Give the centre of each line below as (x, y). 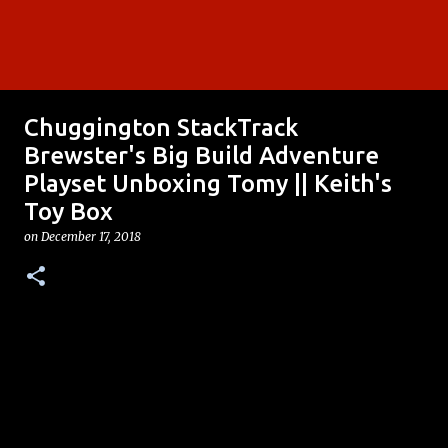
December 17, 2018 (91, 236)
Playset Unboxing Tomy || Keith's (208, 183)
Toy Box (68, 211)
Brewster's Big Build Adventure (201, 155)
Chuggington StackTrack (161, 127)
